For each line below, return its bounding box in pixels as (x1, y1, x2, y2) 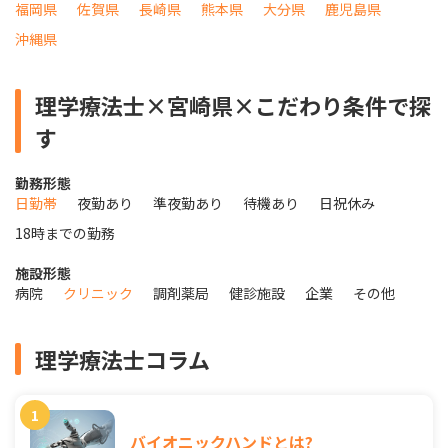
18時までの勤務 (15, 223, 115, 244)
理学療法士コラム (35, 343, 210, 376)
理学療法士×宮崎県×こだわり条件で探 (35, 89, 431, 122)
